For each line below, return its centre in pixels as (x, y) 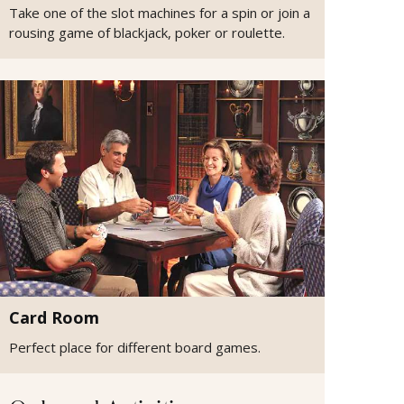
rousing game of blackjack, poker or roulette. (147, 33)
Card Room (54, 318)
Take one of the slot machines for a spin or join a (160, 13)
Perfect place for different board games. (135, 348)
